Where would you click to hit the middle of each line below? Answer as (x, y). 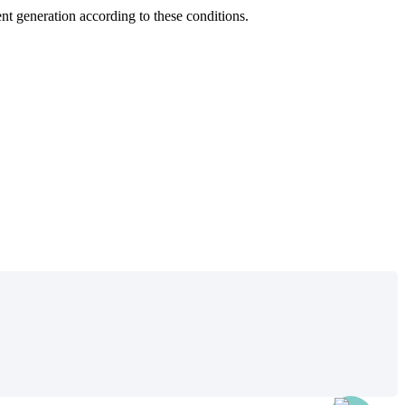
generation (46, 15)
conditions (216, 15)
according (108, 15)
